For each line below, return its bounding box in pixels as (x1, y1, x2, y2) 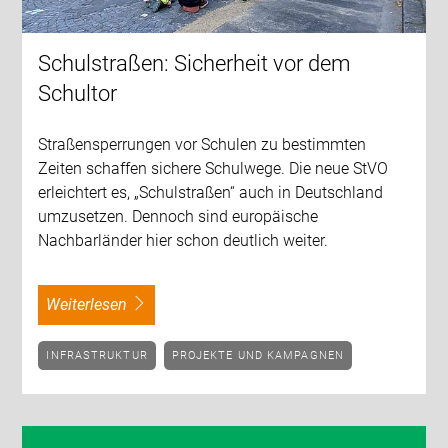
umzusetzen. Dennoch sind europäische (38, 207, 319, 227)
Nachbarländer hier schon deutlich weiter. (38, 231, 329, 251)
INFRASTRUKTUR (50, 348, 148, 362)
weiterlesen (60, 295, 128, 315)
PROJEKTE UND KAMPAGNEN (179, 348, 344, 362)
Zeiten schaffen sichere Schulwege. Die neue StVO (38, 159, 389, 179)
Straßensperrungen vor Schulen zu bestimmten (38, 135, 367, 155)
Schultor (38, 81, 118, 107)
